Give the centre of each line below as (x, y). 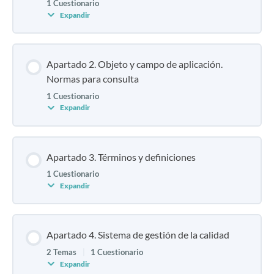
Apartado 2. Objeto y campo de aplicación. (135, 64)
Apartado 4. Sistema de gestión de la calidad (138, 235)
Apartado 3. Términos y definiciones (121, 157)
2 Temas (62, 252)
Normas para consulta (93, 79)
